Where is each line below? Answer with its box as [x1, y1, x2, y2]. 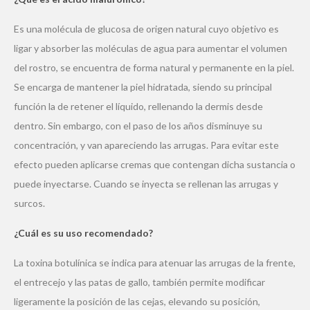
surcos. [14, 197, 45, 209]
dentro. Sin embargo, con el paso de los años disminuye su [14, 119, 262, 131]
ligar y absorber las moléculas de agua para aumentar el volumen [14, 42, 287, 54]
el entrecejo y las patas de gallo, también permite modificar [14, 275, 265, 288]
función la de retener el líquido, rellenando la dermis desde [14, 100, 263, 112]
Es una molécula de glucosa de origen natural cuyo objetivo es [14, 22, 279, 35]
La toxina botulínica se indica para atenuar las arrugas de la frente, [14, 256, 295, 268]
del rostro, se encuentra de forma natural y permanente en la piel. [14, 61, 294, 73]
